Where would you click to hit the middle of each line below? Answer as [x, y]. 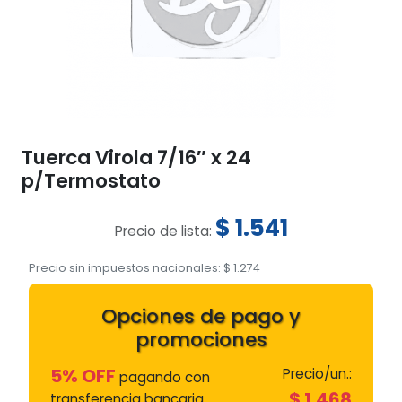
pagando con [163, 377]
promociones [201, 339]
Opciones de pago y [201, 316]
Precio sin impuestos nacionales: [126, 267]
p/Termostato [91, 180]
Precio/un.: [317, 373]
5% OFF [83, 376]
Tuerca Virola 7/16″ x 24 [136, 157]
